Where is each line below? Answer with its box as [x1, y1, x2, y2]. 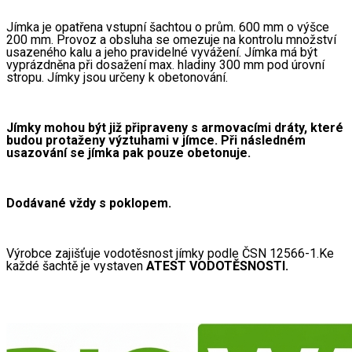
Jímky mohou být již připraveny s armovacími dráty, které [6, 120, 343, 136]
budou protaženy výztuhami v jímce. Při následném [6, 133, 306, 148]
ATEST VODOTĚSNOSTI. [146, 258, 288, 274]
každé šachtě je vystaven [6, 258, 146, 274]
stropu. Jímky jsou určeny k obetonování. [6, 70, 228, 86]
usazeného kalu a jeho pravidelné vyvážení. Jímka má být [6, 45, 317, 60]
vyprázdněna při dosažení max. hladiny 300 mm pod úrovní [6, 57, 324, 73]
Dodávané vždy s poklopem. [6, 196, 171, 211]
